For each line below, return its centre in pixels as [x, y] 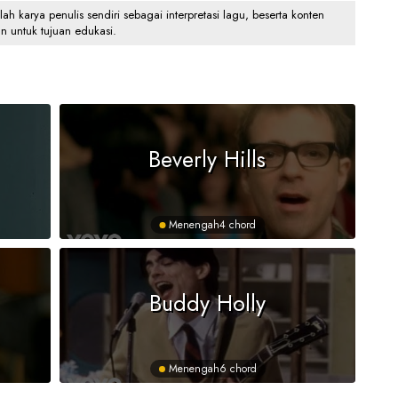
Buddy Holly [207, 302]
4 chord [238, 225]
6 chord [238, 369]
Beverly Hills [207, 159]
